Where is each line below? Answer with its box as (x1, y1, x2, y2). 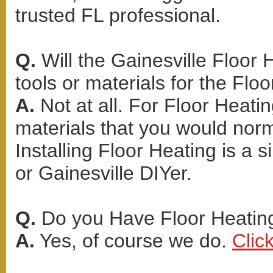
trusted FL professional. (15, 4, 221, 26)
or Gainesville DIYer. (15, 162, 192, 184)
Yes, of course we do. (35, 230, 232, 252)
